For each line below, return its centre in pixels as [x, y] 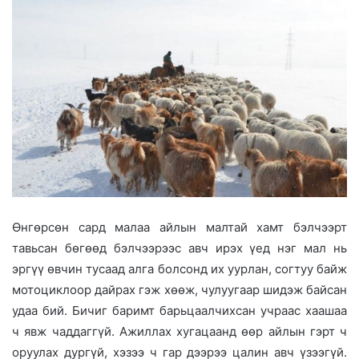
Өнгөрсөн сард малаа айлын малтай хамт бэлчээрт [179, 227]
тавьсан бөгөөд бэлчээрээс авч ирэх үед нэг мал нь [179, 248]
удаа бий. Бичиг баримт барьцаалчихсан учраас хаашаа [179, 310]
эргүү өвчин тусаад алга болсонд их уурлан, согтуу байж [179, 268]
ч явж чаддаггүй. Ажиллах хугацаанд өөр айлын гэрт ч [179, 331]
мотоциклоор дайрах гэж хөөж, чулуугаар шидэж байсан [179, 289]
